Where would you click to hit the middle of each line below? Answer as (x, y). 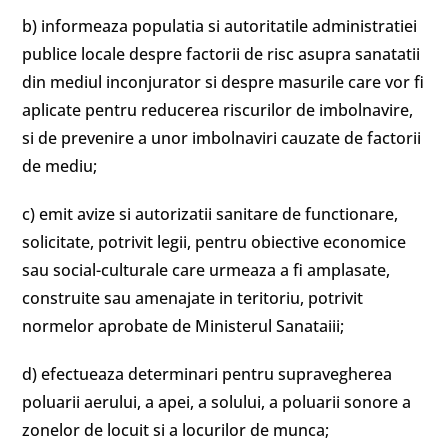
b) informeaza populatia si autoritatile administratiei (220, 26)
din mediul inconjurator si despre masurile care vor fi (223, 82)
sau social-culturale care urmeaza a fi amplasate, (206, 270)
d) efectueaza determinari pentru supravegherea (207, 374)
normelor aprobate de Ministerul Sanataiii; (183, 326)
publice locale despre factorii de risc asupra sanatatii (221, 54)
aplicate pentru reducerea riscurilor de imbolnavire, (218, 110)
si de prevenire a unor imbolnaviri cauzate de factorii (222, 138)
